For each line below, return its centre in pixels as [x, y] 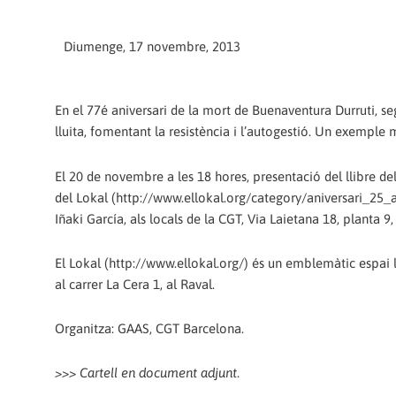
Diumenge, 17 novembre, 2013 [152, 47]
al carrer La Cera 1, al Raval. [135, 284]
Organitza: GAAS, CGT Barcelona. [149, 329]
